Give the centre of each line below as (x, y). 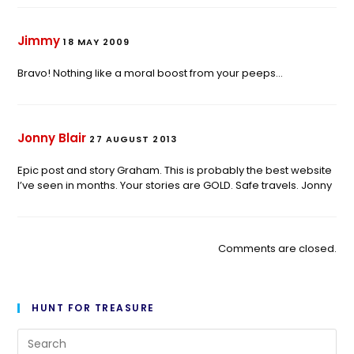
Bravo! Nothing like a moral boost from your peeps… (151, 73)
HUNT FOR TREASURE (93, 307)
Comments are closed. (277, 248)
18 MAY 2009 (97, 41)
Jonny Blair (52, 137)
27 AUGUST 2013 (133, 139)
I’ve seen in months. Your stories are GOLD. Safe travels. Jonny (175, 185)
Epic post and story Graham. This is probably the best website (175, 170)
